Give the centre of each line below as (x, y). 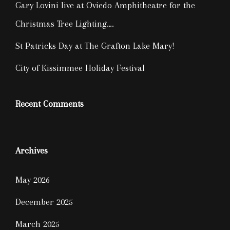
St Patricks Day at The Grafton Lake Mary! (95, 46)
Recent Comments (50, 104)
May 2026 (33, 180)
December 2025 (44, 202)
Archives (32, 150)
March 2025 (37, 224)
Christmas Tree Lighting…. (65, 24)
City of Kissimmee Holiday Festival (80, 68)
